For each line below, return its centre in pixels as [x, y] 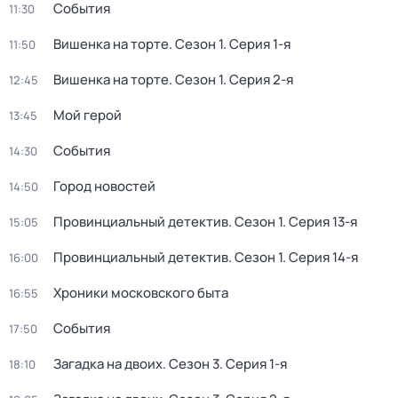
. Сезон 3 [191, 364]
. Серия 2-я [258, 80]
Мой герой [88, 115]
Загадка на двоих [108, 364]
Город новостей [104, 186]
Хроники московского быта [141, 293]
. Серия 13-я [320, 222]
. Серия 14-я [320, 257]
